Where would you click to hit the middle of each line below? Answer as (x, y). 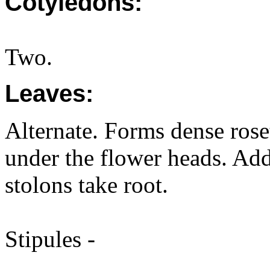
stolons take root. (86, 185)
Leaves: (49, 93)
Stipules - (50, 239)
